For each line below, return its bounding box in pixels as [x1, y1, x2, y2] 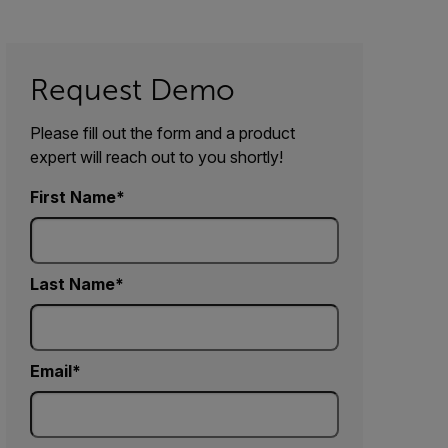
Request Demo [30, 74, 235, 106]
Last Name [30, 274, 115, 294]
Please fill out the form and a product [30, 123, 295, 143]
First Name [30, 187, 116, 207]
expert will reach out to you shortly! [30, 147, 283, 167]
